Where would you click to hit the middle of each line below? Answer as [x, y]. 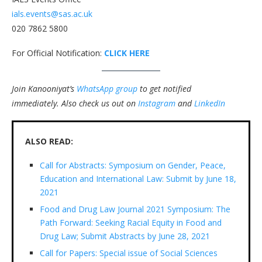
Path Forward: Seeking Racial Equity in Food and [131, 222]
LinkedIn [210, 103]
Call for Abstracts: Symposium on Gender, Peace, [133, 165]
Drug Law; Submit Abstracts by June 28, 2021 [125, 236]
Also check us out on [100, 103]
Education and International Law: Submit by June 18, [138, 178]
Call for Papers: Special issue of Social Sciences [129, 253]
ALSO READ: [49, 141]
